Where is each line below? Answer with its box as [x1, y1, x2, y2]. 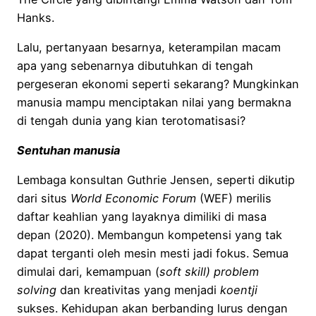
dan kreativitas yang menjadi [56, 283, 220, 298]
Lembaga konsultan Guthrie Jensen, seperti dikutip [17, 173, 295, 188]
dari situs [17, 191, 71, 206]
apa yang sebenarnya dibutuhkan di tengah [17, 58, 253, 73]
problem [214, 265, 259, 279]
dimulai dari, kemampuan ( [17, 265, 159, 279]
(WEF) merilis [196, 191, 272, 206]
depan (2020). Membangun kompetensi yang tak [17, 228, 282, 243]
